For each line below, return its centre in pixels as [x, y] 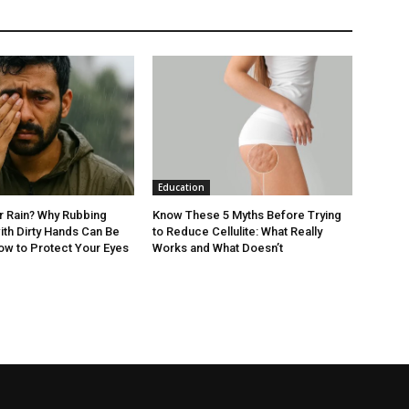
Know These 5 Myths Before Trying [247, 215]
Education [182, 188]
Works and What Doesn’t [218, 248]
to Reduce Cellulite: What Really [238, 232]
